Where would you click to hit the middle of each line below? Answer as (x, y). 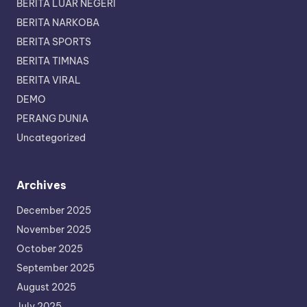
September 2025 (56, 268)
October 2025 (50, 249)
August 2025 (46, 287)
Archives (41, 185)
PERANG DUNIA (52, 119)
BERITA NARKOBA (58, 23)
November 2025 (54, 230)
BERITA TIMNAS (53, 61)
